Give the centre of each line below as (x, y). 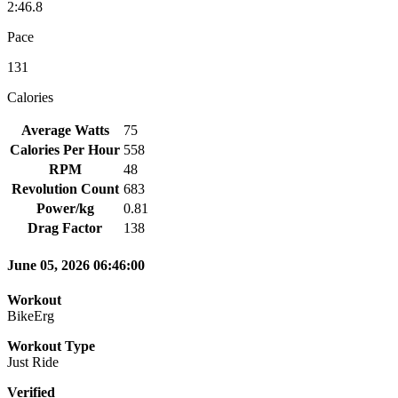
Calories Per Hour (65, 149)
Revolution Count (65, 188)
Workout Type (51, 346)
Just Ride (33, 362)
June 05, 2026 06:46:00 (76, 266)
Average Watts (65, 130)
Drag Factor (65, 227)
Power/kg (65, 208)
